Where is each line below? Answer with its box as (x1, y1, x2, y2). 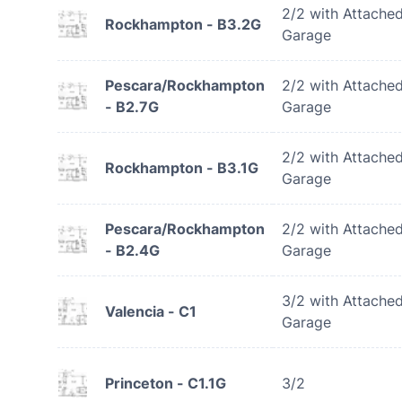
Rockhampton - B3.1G (105, 159, 258, 177)
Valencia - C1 (105, 302, 197, 320)
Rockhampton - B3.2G (105, 15, 261, 33)
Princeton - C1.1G (105, 374, 226, 392)
